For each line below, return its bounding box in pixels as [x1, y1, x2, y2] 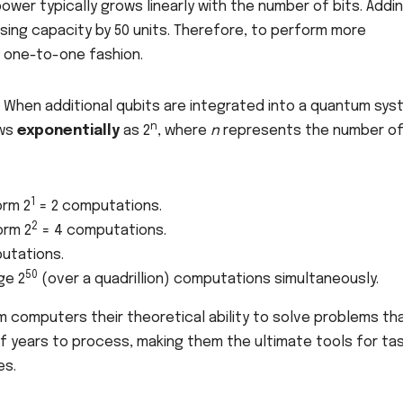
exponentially [17, 123, 120, 139]
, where [157, 123, 210, 139]
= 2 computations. [35, 199, 162, 215]
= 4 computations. [38, 223, 166, 239]
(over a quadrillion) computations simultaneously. [38, 272, 379, 288]
